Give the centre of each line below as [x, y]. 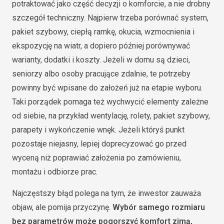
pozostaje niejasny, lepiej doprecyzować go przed [99, 144]
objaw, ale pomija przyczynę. [62, 207]
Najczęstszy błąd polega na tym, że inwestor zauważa [106, 193]
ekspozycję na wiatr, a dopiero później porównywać [101, 46]
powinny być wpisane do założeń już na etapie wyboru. [107, 88]
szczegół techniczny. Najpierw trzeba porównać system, [110, 18]
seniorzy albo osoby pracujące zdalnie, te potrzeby [101, 74]
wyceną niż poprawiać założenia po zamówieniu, [96, 158]
